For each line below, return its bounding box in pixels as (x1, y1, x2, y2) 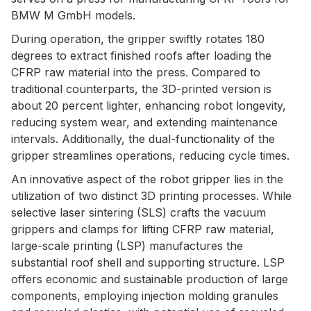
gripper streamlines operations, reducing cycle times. (11, 148, 289, 162)
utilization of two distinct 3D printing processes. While (11, 188, 292, 203)
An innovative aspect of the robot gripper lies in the (11, 171, 283, 186)
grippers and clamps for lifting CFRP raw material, (11, 221, 274, 236)
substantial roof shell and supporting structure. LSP (11, 255, 285, 269)
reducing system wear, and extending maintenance (11, 115, 278, 129)
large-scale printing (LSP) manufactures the (11, 238, 243, 253)
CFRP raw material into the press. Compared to (11, 65, 260, 79)
